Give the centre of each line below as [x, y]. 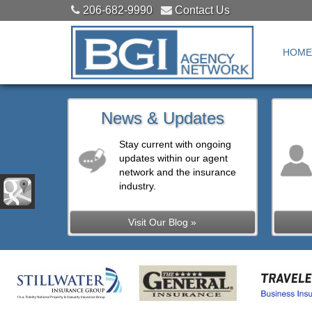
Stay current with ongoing [175, 144]
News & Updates [162, 118]
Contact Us [202, 10]
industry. [138, 186]
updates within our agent [174, 158]
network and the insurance [178, 172]
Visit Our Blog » [163, 222]
